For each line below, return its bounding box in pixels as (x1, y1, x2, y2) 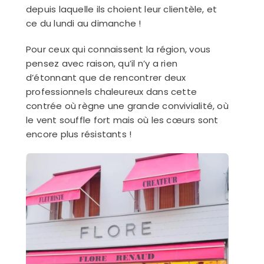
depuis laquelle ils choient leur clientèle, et (25, 3, 217, 15)
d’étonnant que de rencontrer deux (25, 71, 186, 84)
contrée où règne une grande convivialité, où (25, 100, 229, 112)
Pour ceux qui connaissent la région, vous (25, 43, 211, 55)
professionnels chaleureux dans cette (25, 85, 197, 98)
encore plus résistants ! (25, 128, 132, 140)
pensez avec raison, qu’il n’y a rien (25, 57, 178, 70)
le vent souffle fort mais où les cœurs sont (25, 114, 219, 126)
